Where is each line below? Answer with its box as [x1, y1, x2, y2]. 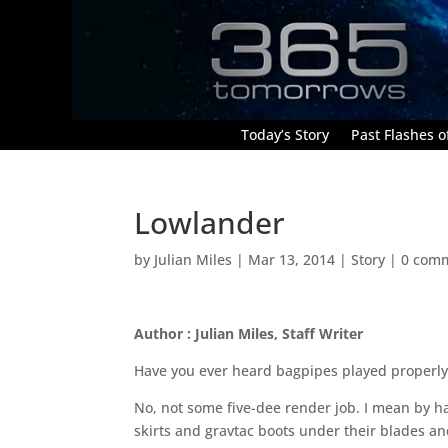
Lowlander [134, 201, 286, 243]
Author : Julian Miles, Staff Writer [134, 323, 364, 343]
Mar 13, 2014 [248, 249, 336, 269]
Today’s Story [241, 124, 329, 144]
